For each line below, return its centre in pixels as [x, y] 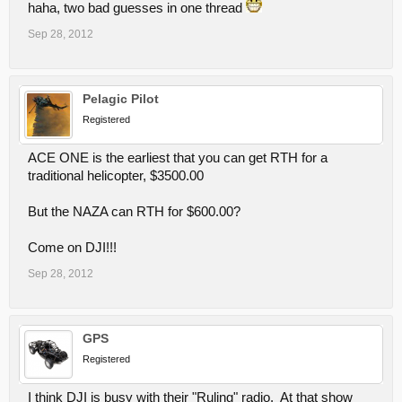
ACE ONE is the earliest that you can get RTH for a [178, 158]
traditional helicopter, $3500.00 [116, 176]
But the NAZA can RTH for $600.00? [134, 212]
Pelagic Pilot [121, 99]
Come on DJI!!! [72, 248]
